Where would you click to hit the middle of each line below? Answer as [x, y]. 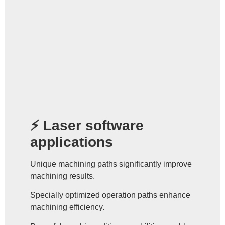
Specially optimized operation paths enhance [110, 195]
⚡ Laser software [87, 125]
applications [72, 142]
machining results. [63, 176]
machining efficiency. [67, 207]
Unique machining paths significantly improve [111, 164]
